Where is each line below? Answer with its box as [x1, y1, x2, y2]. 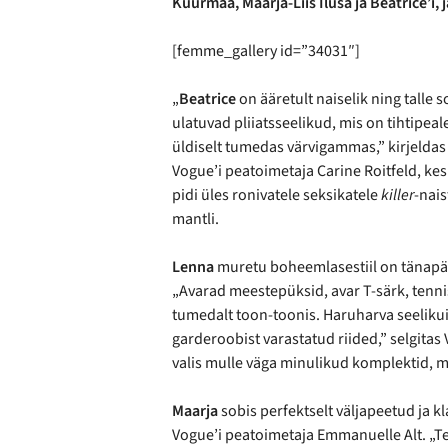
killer [381, 184, 414, 206]
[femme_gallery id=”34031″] [172, 40, 360, 62]
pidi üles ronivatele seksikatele [172, 184, 381, 206]
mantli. [172, 208, 219, 230]
